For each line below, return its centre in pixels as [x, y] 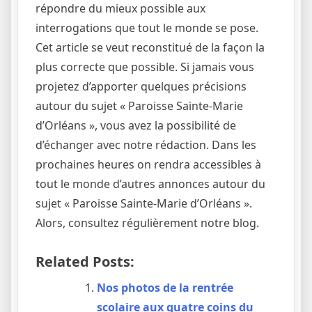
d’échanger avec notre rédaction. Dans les [146, 145]
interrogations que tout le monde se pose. [147, 28]
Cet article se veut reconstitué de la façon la [150, 48]
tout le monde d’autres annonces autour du [150, 184]
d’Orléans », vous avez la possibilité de [136, 126]
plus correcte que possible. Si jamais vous [145, 67]
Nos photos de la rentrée [165, 288]
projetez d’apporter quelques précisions [141, 87]
